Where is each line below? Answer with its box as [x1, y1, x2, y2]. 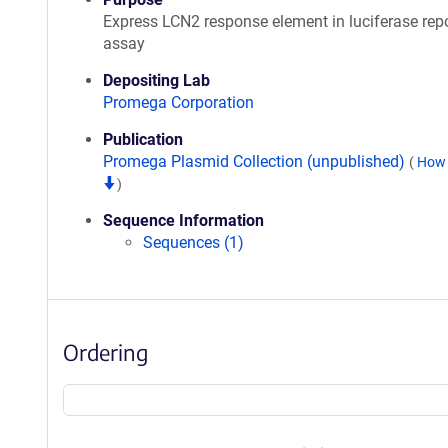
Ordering [63, 338, 148, 366]
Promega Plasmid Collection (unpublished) [103, 152, 409, 171]
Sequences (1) [143, 233, 244, 252]
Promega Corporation [103, 93, 254, 112]
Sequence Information [103, 211, 264, 230]
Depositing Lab [103, 71, 210, 90]
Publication [103, 130, 183, 149]
